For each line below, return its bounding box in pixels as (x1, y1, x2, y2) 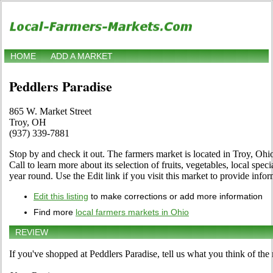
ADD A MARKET (51, 51, 113, 62)
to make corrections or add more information (88, 191, 263, 202)
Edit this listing (34, 191, 88, 202)
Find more (34, 207, 76, 218)
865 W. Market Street (9, 106, 91, 117)
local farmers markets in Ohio (76, 207, 189, 218)
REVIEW (15, 227, 48, 238)
